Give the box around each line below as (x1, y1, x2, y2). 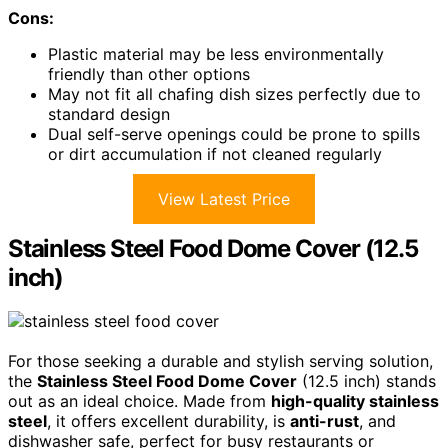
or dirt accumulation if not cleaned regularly (48, 143, 382, 164)
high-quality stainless (271, 391, 439, 412)
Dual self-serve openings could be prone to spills (48, 123, 420, 144)
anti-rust (290, 411, 359, 432)
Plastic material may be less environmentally (48, 43, 384, 64)
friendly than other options (48, 63, 250, 84)
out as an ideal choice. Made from (8, 391, 271, 412)
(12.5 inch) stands (297, 371, 436, 392)
